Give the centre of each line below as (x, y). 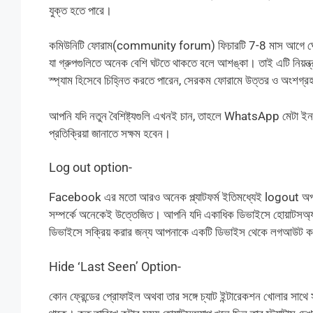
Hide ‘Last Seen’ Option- (115, 266)
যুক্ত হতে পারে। (80, 10)
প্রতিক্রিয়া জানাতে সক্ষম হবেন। (109, 133)
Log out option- (90, 168)
